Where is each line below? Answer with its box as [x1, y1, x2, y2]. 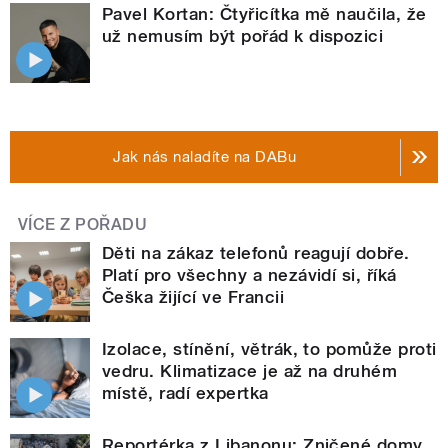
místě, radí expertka [102, 383, 269, 404]
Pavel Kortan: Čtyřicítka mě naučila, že [102, 4, 427, 25]
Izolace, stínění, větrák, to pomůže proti [102, 339, 437, 360]
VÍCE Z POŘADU [18, 215, 148, 235]
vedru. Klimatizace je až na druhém [102, 361, 398, 382]
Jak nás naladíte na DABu [113, 148, 297, 167]
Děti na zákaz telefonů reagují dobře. [102, 243, 410, 264]
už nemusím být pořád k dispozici [102, 26, 384, 47]
